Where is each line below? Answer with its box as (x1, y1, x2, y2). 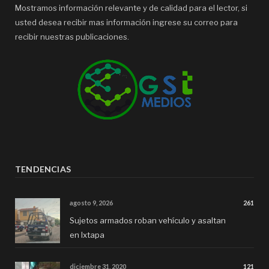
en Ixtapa (70, 229, 104, 240)
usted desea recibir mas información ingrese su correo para (15, 17, 238, 27)
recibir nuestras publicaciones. (15, 31, 129, 41)
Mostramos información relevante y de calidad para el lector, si (15, 2, 247, 13)
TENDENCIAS (15, 163, 71, 174)
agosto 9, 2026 (70, 198, 113, 207)
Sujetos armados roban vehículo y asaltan (70, 215, 226, 225)
